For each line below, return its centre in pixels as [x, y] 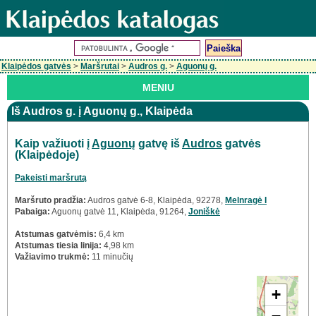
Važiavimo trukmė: [52, 257]
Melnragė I [246, 201]
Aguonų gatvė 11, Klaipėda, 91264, [119, 212]
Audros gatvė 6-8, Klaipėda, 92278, [156, 201]
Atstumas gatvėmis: [56, 235]
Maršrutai [100, 66]
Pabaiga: [32, 212]
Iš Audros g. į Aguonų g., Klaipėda [102, 111]
